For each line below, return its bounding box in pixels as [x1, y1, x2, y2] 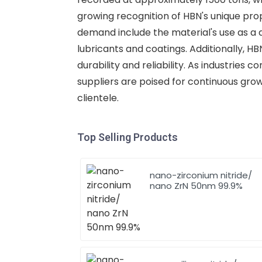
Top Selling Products [77, 130, 178, 143]
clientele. [77, 91, 119, 105]
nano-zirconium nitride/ [150, 168, 253, 181]
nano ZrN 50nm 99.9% [150, 179, 243, 192]
